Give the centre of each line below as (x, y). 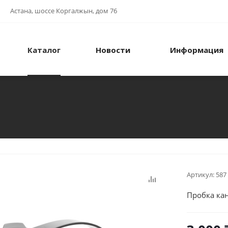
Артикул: (201, 175)
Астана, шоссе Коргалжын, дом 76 (64, 11)
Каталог (44, 50)
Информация (197, 50)
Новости (113, 50)
